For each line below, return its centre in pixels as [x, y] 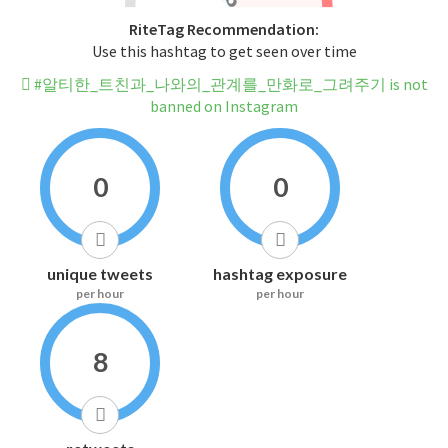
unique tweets [100, 274]
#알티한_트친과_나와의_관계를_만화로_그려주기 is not [229, 84]
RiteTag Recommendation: [224, 29]
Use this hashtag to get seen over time [224, 51]
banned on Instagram [224, 106]
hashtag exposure [280, 274]
